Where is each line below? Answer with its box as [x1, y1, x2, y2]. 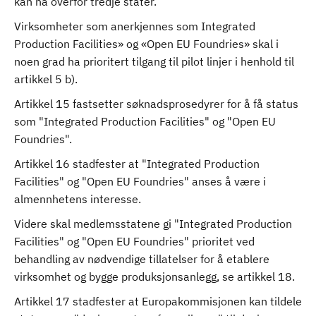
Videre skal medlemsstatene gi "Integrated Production [14, 217, 292, 231]
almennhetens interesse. [14, 192, 141, 206]
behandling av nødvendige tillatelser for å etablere [14, 252, 269, 266]
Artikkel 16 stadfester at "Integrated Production [14, 157, 260, 171]
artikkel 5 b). [14, 72, 78, 86]
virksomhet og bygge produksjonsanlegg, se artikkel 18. [14, 269, 295, 284]
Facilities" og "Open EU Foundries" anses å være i [14, 174, 266, 188]
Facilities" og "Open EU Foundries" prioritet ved [14, 234, 255, 248]
